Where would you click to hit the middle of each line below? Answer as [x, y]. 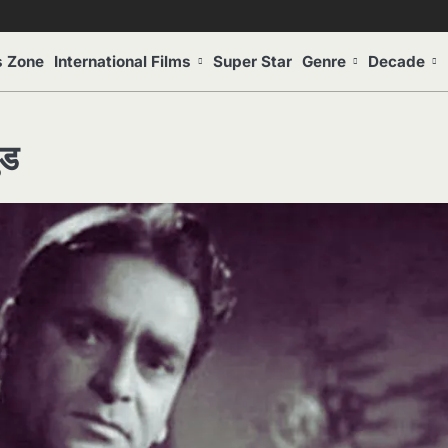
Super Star [252, 61]
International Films [122, 61]
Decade [396, 61]
